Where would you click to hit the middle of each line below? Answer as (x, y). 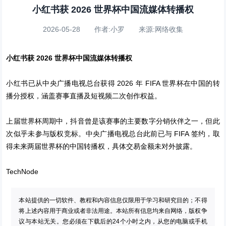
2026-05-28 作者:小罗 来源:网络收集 (113, 29)
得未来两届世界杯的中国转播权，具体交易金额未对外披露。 (102, 146)
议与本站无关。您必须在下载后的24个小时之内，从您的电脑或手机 (113, 221)
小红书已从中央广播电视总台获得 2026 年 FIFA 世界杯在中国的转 (113, 83)
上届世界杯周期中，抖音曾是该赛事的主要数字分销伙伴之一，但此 (113, 121)
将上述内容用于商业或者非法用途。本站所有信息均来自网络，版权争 (113, 211)
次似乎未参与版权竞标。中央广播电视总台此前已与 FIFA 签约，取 (113, 134)
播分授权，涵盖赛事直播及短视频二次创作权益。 (84, 96)
